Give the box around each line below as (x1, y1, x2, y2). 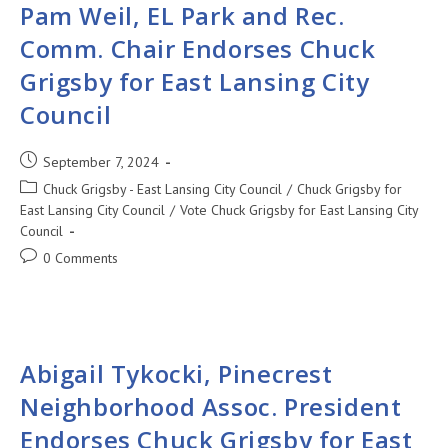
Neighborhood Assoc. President (20, 390, 402, 423)
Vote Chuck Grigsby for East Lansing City (180, 201, 418, 219)
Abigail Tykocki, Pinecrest (20, 357, 333, 390)
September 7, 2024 (43, 153, 159, 171)
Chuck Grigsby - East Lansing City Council (43, 180, 282, 198)
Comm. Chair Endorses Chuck (20, 32, 376, 65)
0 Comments (43, 249, 118, 267)
